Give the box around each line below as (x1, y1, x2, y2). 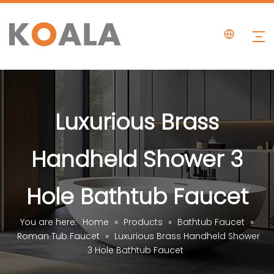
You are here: (20, 216, 80, 228)
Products (124, 216, 163, 228)
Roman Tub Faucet (17, 230, 100, 242)
